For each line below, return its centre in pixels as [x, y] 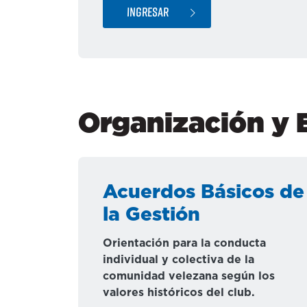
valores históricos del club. [179, 293]
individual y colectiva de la [179, 260]
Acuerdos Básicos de [204, 193]
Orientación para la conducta [184, 243]
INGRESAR [148, 11]
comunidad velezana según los [189, 276]
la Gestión [151, 215]
